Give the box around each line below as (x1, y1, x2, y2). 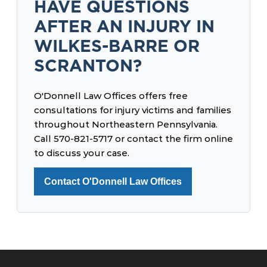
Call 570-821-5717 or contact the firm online (34, 133, 233, 144)
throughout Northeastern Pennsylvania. (34, 119, 218, 130)
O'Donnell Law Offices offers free (34, 90, 188, 101)
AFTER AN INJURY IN (34, 16, 215, 36)
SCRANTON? (34, 55, 142, 76)
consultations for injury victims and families (34, 104, 231, 116)
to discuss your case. (34, 147, 129, 159)
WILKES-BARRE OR (34, 36, 200, 56)
